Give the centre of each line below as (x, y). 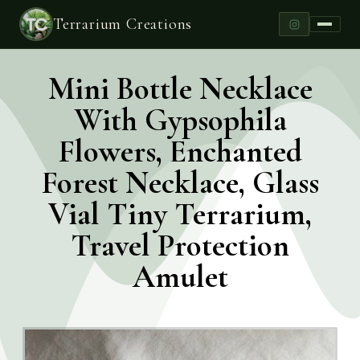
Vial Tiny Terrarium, (180, 214)
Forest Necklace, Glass (180, 183)
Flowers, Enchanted (180, 151)
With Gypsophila (180, 120)
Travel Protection (180, 245)
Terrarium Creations (123, 24)
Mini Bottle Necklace (180, 89)
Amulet (180, 277)
